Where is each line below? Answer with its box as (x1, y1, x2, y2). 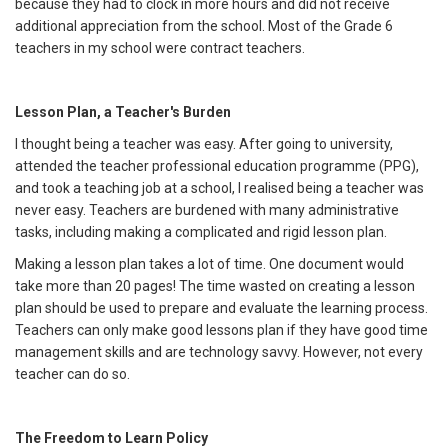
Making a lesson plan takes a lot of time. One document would (15, 256, 404, 273)
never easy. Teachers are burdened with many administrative (15, 202, 399, 219)
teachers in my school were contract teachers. (15, 40, 305, 57)
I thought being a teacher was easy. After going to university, (15, 136, 393, 153)
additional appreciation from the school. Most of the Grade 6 (15, 18, 393, 35)
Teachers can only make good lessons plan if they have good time (15, 322, 428, 339)
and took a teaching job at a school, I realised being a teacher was (15, 180, 424, 197)
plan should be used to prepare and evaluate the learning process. (15, 300, 428, 317)
